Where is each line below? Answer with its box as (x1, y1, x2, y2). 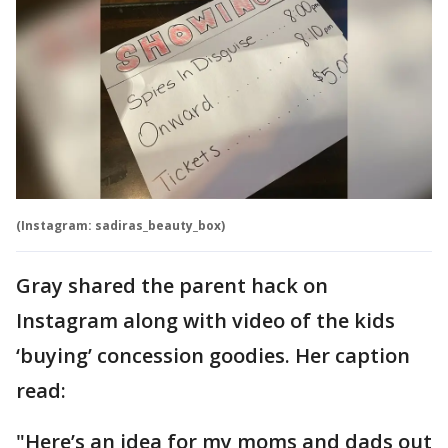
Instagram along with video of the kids (16, 306, 395, 334)
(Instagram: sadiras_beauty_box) (16, 216, 225, 234)
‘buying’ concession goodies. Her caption (16, 341, 410, 369)
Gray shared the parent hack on (16, 271, 328, 299)
